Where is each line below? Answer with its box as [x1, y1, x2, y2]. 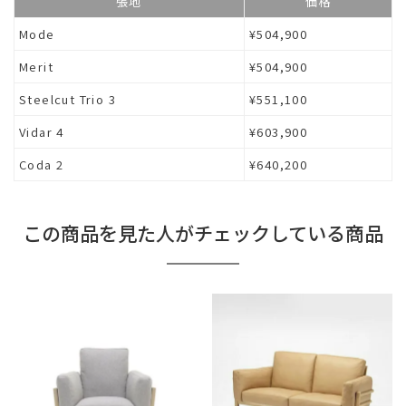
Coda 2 [19, 155, 64, 173]
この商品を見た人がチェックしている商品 [23, 218, 383, 246]
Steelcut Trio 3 [19, 90, 117, 108]
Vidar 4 [19, 122, 64, 140]
